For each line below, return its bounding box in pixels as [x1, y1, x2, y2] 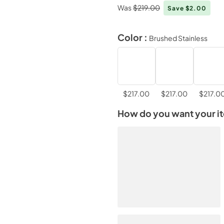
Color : [117, 31, 149, 43]
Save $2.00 [167, 4, 206, 12]
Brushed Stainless [148, 33, 207, 42]
